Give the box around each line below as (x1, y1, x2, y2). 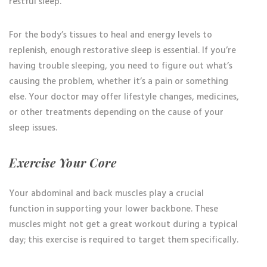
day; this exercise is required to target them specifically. (9, 232, 238, 248)
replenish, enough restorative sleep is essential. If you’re (9, 43, 236, 58)
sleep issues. (9, 120, 57, 136)
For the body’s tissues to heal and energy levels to (9, 27, 212, 43)
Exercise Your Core (9, 154, 116, 171)
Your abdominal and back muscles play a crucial (9, 186, 204, 201)
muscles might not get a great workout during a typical (9, 217, 238, 232)
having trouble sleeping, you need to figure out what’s (9, 58, 232, 74)
